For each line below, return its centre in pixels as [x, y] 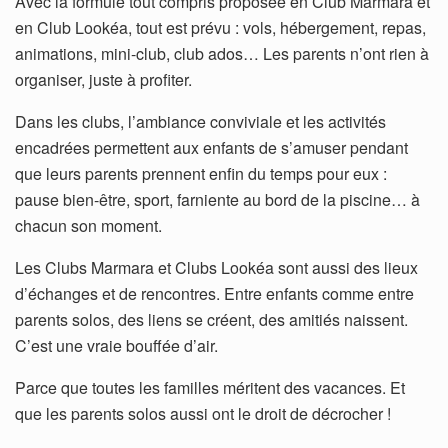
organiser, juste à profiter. [103, 80]
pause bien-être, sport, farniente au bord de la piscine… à [217, 200]
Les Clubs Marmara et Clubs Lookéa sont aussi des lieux [216, 268]
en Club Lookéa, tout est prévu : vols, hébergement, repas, [220, 28]
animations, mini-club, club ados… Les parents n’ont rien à [222, 54]
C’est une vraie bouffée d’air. [116, 346]
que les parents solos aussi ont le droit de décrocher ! [203, 414]
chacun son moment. [88, 226]
